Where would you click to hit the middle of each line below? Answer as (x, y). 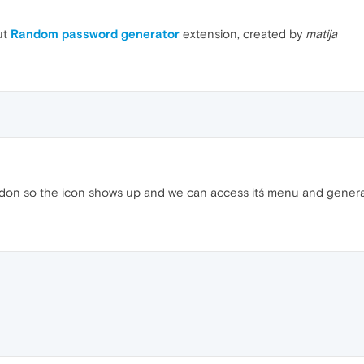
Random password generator (95, 34)
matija (321, 34)
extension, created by (243, 34)
